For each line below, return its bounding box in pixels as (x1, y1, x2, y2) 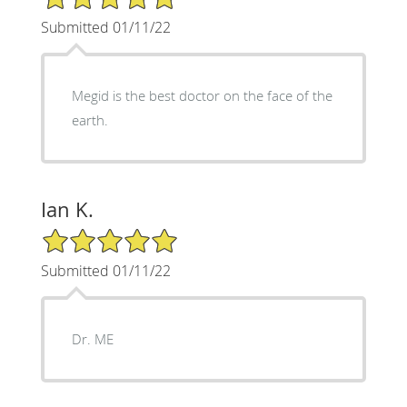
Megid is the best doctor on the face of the (71, 85, 333, 104)
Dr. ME (71, 329, 114, 348)
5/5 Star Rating (40, 225, 131, 243)
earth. (71, 110, 108, 129)
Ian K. (40, 195, 94, 223)
